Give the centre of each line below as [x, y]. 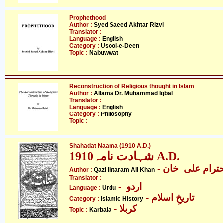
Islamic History [122, 199]
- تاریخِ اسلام [173, 197]
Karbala [100, 210]
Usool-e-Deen [120, 46]
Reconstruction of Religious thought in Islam [132, 86]
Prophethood [87, 18]
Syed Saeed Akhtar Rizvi [129, 25]
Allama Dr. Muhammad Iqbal [133, 93]
